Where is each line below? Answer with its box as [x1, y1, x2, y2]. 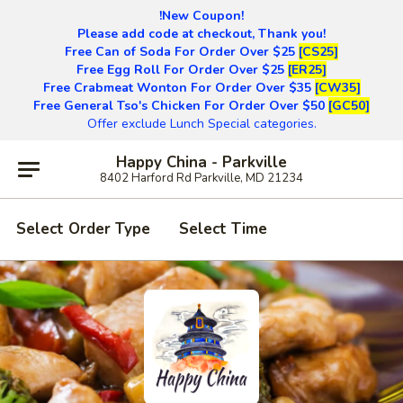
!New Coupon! [159, 7, 244, 24]
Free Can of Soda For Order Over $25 [65, 43, 299, 60]
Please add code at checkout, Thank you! [77, 25, 326, 42]
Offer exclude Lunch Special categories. [86, 115, 317, 132]
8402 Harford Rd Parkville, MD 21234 [100, 169, 303, 186]
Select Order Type [16, 219, 150, 239]
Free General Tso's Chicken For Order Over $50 [33, 97, 328, 114]
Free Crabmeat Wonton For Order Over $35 [42, 79, 315, 96]
